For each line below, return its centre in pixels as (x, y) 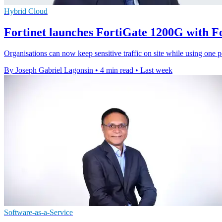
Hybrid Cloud (26, 11)
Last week (156, 70)
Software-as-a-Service (38, 212)
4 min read (117, 70)
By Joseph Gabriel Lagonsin (49, 70)
